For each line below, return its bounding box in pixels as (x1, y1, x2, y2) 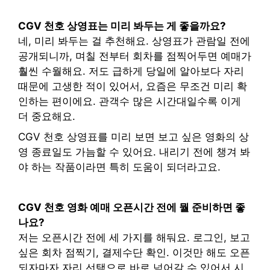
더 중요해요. (18, 110, 75, 122)
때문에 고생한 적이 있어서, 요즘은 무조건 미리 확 (18, 80, 247, 92)
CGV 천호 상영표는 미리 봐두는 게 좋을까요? (18, 20, 226, 32)
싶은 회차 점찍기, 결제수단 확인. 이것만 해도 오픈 (18, 246, 250, 259)
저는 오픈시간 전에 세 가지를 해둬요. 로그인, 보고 (18, 231, 250, 243)
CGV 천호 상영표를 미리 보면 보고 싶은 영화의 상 (18, 130, 249, 143)
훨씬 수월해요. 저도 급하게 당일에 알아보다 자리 (18, 65, 244, 77)
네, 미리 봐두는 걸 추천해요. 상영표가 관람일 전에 (18, 35, 250, 47)
